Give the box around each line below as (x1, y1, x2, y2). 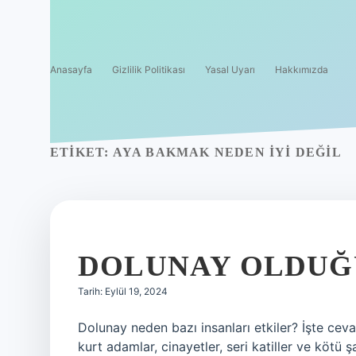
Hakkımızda (275, 64, 328, 75)
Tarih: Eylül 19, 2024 (78, 285, 168, 297)
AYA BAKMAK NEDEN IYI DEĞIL (112, 145, 342, 159)
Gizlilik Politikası (112, 64, 185, 75)
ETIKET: (50, 145, 113, 159)
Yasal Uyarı (205, 64, 255, 75)
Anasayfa (50, 64, 92, 75)
